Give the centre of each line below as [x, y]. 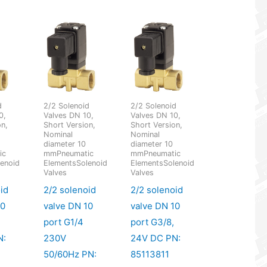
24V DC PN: [156, 238]
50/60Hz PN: [70, 254]
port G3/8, [153, 222]
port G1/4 [63, 222]
